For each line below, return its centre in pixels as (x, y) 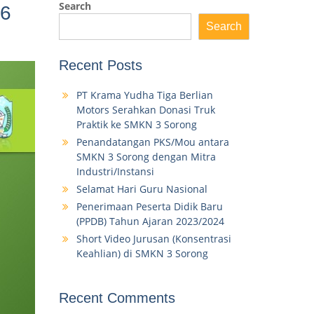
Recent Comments (117, 298)
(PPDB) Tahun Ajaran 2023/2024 (150, 221)
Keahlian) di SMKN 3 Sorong (142, 254)
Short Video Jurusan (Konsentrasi (153, 239)
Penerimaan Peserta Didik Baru (149, 207)
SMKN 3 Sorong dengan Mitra (146, 157)
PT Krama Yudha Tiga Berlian (144, 95)
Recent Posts (100, 66)
